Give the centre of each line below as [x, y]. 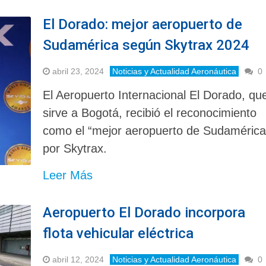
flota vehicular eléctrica [118, 233]
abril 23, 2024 [78, 71]
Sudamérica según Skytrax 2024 [146, 45]
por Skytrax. [75, 148]
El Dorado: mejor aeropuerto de [143, 24]
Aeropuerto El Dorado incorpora [144, 212]
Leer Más [68, 175]
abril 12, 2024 [78, 259]
